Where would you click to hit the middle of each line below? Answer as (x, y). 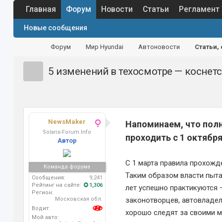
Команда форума (67, 167)
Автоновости (159, 47)
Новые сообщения (55, 28)
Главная (41, 9)
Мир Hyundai (104, 47)
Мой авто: (45, 217)
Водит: (41, 208)
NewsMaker (67, 122)
